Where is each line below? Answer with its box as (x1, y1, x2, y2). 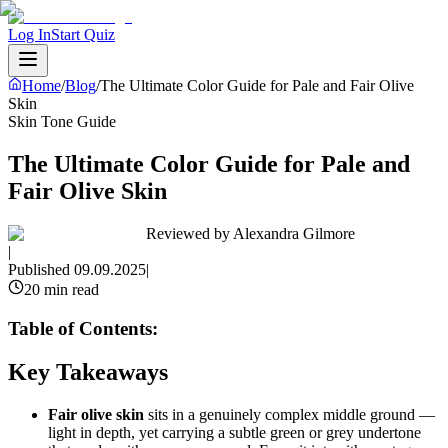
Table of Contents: (8, 317, 158, 339)
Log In (8, 26, 51, 43)
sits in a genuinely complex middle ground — (144, 406, 435, 424)
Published (8, 260, 74, 278)
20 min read (24, 280, 99, 298)
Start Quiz (51, 26, 115, 43)
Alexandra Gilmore (233, 224, 355, 242)
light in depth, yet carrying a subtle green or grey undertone (48, 424, 421, 442)
